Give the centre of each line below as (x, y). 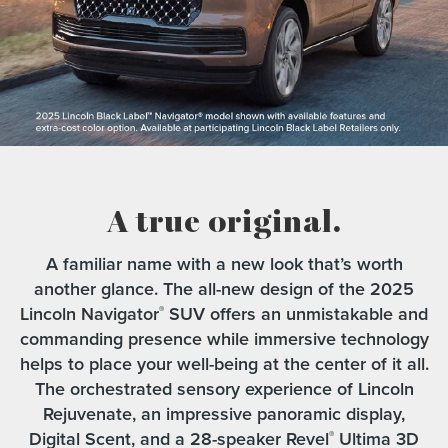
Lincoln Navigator (89, 314)
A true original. (224, 222)
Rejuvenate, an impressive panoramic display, (224, 414)
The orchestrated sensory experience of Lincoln (224, 389)
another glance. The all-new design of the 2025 (224, 289)
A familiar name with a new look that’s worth (224, 264)
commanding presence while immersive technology (224, 339)
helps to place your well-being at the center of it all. (224, 364)
